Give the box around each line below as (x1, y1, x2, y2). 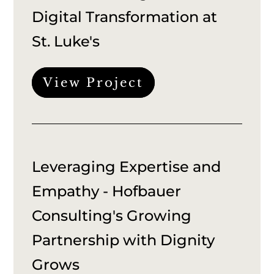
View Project (43, 75, 144, 90)
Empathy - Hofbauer (32, 182, 182, 200)
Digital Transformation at (32, 7, 218, 26)
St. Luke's (32, 32, 100, 50)
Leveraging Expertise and (32, 157, 221, 176)
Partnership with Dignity (32, 231, 215, 249)
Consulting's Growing (32, 206, 192, 224)
